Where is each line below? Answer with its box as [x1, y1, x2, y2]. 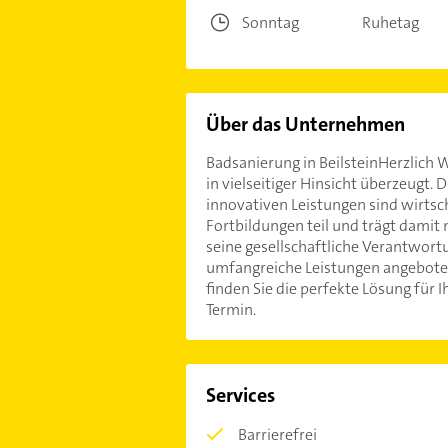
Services [205, 382, 275, 408]
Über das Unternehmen [205, 111, 405, 137]
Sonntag [241, 12, 299, 33]
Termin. [205, 299, 256, 320]
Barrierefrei [237, 424, 317, 445]
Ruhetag [361, 12, 419, 33]
